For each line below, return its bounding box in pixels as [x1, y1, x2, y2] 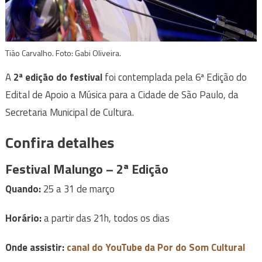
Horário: [5, 211, 42, 226]
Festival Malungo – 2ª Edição [5, 159, 168, 180]
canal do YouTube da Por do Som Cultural [66, 240, 245, 256]
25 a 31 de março [40, 181, 115, 197]
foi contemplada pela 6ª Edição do [102, 70, 247, 85]
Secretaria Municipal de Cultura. [5, 105, 134, 120]
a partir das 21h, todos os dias [41, 211, 170, 226]
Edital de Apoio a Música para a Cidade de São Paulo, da [5, 87, 239, 103]
